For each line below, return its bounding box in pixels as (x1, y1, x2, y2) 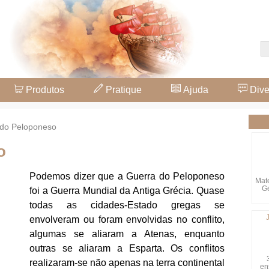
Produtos (23, 85, 64, 95)
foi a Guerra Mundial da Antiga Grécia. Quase (29, 186, 225, 196)
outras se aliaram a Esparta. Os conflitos (29, 243, 225, 254)
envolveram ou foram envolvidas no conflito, (29, 214, 225, 225)
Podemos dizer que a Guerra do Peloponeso (29, 171, 225, 182)
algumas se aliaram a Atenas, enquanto (29, 229, 225, 240)
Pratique (103, 85, 142, 95)
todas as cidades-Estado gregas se (29, 200, 225, 211)
